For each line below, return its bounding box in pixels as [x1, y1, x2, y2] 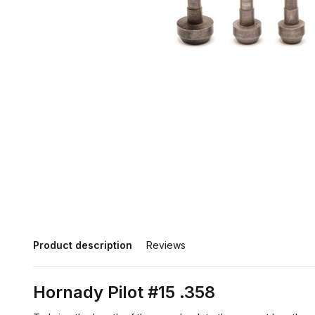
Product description [33, 239, 132, 251]
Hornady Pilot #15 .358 [33, 282, 215, 302]
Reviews [146, 239, 186, 251]
